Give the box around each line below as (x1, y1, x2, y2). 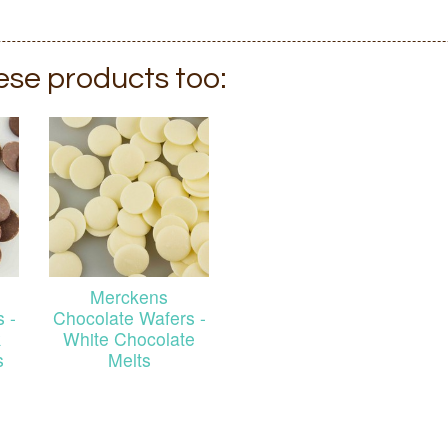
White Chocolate (63, 325, 195, 351)
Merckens (90, 283, 168, 309)
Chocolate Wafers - (52, 304, 206, 330)
